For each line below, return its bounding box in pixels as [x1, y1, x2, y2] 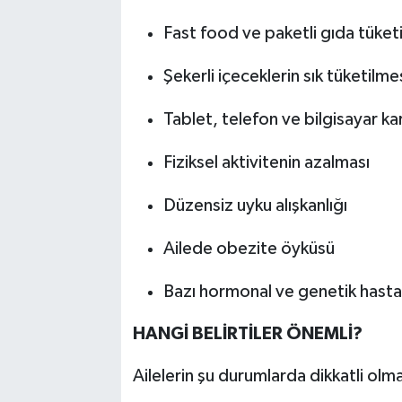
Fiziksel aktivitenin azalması [162, 153, 370, 171]
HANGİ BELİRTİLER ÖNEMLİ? [132, 324, 363, 343]
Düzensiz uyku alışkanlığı [162, 196, 347, 214]
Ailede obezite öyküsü [162, 239, 335, 258]
